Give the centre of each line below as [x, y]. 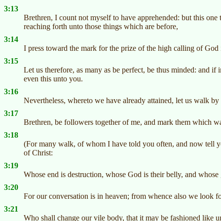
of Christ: [38, 153]
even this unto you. [53, 79]
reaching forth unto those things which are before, [101, 27]
